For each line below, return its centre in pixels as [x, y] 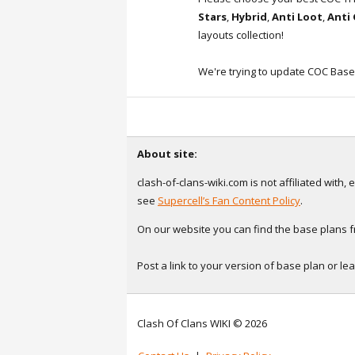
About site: [167, 153]
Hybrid [249, 16]
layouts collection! [241, 34]
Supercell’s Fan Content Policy [229, 200]
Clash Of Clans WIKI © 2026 [202, 323]
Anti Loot [297, 16]
